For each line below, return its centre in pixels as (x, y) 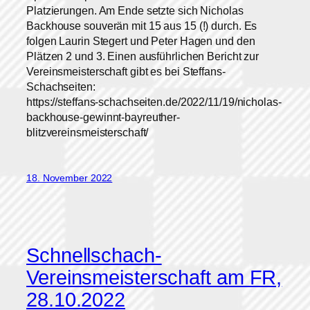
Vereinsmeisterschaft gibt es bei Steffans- (126, 71)
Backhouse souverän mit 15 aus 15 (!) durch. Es (142, 25)
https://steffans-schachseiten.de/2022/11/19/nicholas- (154, 101)
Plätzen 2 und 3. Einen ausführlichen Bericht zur (143, 56)
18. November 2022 (70, 177)
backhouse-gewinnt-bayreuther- (103, 117)
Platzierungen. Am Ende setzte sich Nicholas (135, 10)
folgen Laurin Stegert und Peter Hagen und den (141, 40)
